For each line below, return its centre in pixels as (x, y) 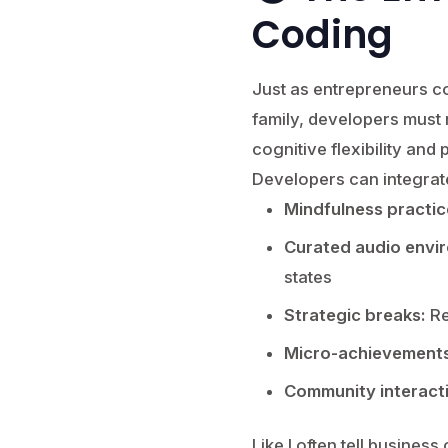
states (307, 277)
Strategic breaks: (354, 315)
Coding (322, 34)
